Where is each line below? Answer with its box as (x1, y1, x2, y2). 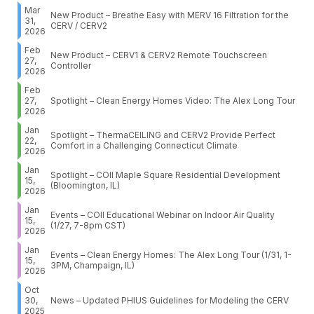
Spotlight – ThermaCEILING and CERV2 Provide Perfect (50, 130, 275, 141)
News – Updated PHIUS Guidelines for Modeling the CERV (50, 295, 289, 306)
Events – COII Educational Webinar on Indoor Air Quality (50, 210, 275, 221)
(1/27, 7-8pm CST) (50, 220, 125, 231)
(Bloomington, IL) (50, 180, 120, 191)
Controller (50, 60, 91, 71)
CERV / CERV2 (50, 20, 107, 32)
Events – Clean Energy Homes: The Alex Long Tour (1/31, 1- (50, 250, 292, 261)
